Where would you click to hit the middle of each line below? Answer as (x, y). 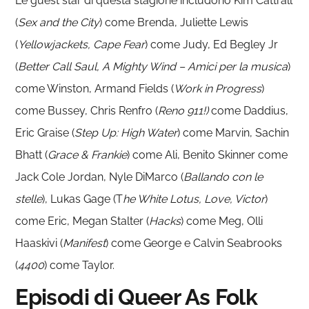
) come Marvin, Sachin (233, 132)
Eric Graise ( (45, 132)
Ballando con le (223, 177)
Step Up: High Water (126, 132)
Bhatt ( (32, 154)
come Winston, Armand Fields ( (95, 88)
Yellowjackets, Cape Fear (82, 44)
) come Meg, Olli (222, 221)
